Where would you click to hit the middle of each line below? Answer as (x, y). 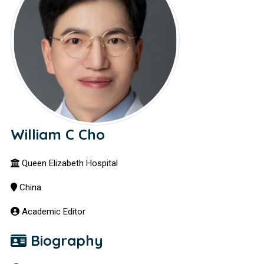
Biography (65, 240)
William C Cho (58, 134)
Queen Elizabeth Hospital (69, 163)
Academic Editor (53, 212)
